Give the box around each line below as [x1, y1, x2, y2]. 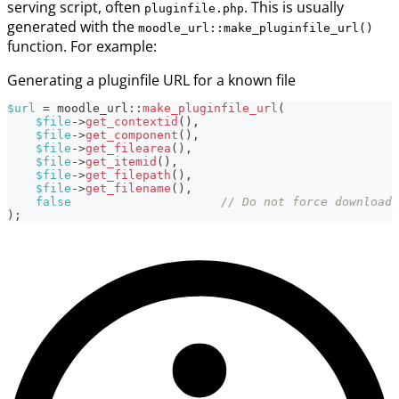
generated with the [7, 16, 138, 37]
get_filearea [85, 141, 171, 155]
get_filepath [85, 167, 171, 182]
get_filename [85, 181, 171, 195]
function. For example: [7, 36, 157, 56]
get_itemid [85, 154, 157, 168]
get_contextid [85, 114, 178, 128]
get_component [85, 127, 178, 142]
